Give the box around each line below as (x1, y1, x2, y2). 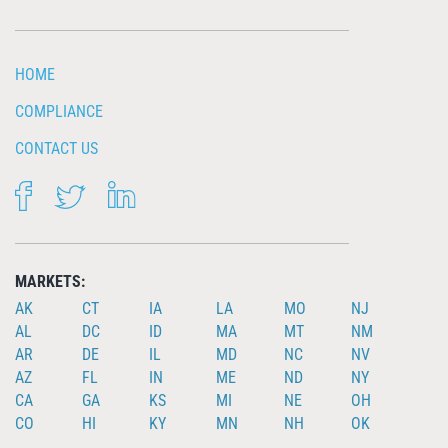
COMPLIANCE (15, 101, 103, 121)
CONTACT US (15, 138, 98, 158)
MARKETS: (15, 271, 85, 291)
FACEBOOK (30, 178, 102, 198)
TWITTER (84, 178, 142, 198)
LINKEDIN (135, 178, 198, 198)
